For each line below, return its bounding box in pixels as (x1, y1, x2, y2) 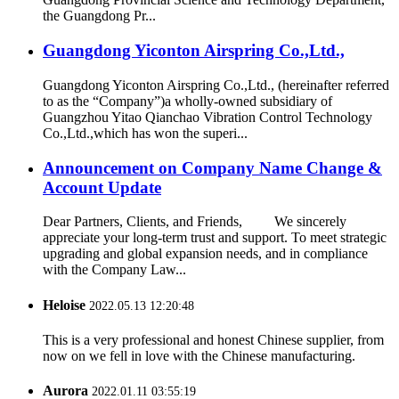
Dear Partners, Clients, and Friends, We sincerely (43, 214, 346, 230)
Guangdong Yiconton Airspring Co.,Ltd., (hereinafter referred (43, 77, 389, 93)
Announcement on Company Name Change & (43, 158, 382, 177)
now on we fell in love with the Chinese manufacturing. (43, 347, 355, 363)
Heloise (43, 297, 89, 313)
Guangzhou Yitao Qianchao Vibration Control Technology (43, 109, 372, 125)
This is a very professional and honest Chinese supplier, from (43, 331, 384, 347)
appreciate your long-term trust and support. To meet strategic (43, 230, 387, 246)
